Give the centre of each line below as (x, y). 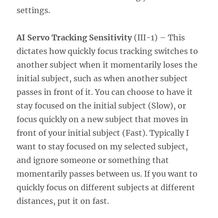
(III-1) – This (160, 37)
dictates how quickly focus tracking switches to (108, 51)
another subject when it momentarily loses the (107, 64)
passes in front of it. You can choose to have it (105, 92)
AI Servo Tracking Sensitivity (75, 37)
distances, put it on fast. (63, 201)
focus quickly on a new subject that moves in (103, 119)
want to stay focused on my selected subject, (102, 146)
